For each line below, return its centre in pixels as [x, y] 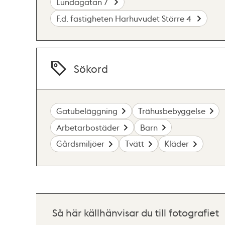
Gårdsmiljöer [81, 144]
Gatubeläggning [87, 110]
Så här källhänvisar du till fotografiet [136, 212]
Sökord [91, 68]
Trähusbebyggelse [172, 110]
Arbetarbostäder [88, 127]
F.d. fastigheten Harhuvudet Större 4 [125, 18]
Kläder [177, 144]
